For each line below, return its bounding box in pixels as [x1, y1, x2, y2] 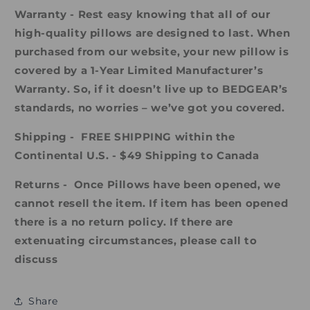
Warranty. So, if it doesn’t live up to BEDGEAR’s [15, 82, 288, 96]
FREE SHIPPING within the [77, 130, 235, 144]
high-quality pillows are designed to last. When [15, 26, 291, 40]
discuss [15, 253, 58, 266]
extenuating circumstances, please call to [15, 234, 257, 248]
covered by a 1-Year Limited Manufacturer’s [15, 64, 264, 77]
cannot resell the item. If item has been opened [15, 197, 289, 210]
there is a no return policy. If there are [15, 215, 233, 229]
